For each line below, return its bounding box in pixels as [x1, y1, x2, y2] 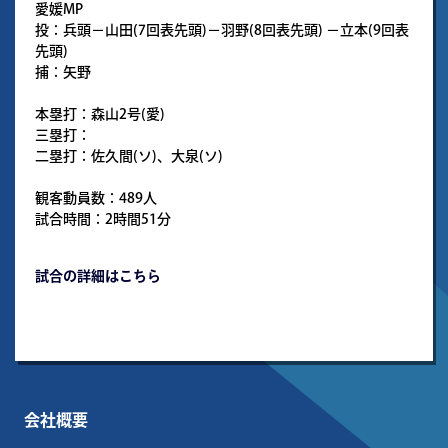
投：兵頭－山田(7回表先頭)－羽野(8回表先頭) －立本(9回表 [35, 23, 409, 38]
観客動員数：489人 [35, 191, 157, 206]
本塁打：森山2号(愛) [35, 107, 165, 122]
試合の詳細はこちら [35, 269, 161, 284]
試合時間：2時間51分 [35, 212, 171, 227]
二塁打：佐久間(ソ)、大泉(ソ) [35, 149, 223, 164]
